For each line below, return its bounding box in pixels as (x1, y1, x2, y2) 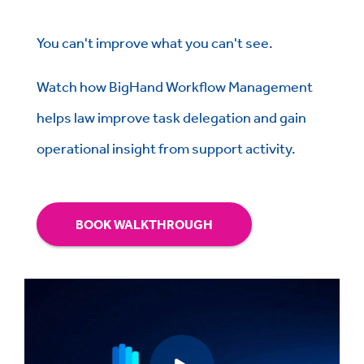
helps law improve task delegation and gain (37, 108, 306, 126)
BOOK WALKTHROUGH (76, 216, 213, 232)
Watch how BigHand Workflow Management (37, 77, 313, 95)
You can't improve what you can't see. (37, 33, 273, 51)
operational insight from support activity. (37, 139, 296, 157)
